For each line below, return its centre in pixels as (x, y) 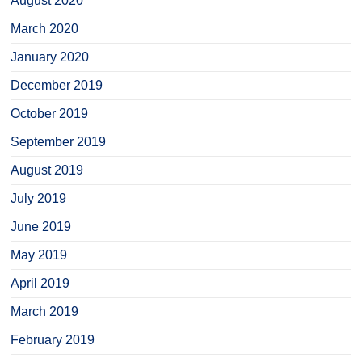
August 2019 (47, 170)
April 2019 (40, 283)
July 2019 (39, 198)
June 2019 (41, 227)
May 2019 (39, 255)
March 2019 (45, 311)
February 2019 (53, 340)
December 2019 (57, 85)
